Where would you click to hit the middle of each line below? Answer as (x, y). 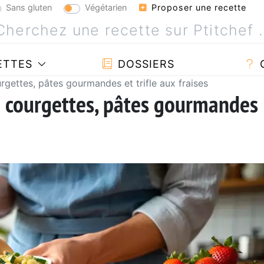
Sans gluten (29, 7)
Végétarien (106, 7)
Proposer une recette (197, 7)
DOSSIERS (144, 64)
